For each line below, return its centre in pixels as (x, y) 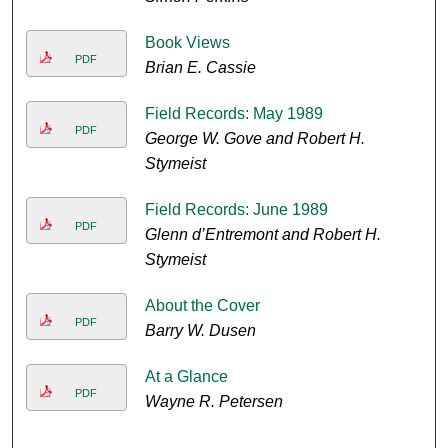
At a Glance (186, 377)
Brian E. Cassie (200, 68)
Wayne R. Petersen (213, 402)
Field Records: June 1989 (236, 210)
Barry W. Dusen (200, 331)
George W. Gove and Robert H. (254, 139)
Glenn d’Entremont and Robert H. (262, 235)
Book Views (187, 43)
